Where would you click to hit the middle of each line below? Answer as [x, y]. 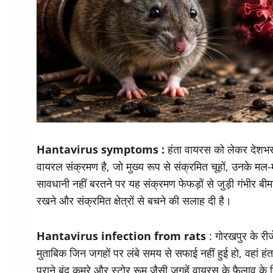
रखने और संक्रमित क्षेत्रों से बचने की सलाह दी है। [134, 201]
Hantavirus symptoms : [101, 150]
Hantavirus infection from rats [121, 236]
